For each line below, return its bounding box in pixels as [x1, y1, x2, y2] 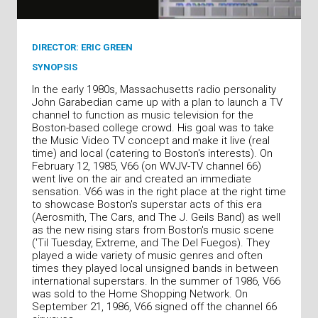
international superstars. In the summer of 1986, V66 [32, 275, 280, 287]
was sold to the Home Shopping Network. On [32, 287, 248, 300]
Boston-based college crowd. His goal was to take [32, 121, 274, 134]
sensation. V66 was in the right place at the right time [32, 185, 286, 198]
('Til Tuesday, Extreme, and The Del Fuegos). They [32, 236, 270, 249]
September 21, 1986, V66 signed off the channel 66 [32, 300, 277, 313]
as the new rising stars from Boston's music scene [32, 224, 274, 236]
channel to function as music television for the [32, 109, 253, 121]
